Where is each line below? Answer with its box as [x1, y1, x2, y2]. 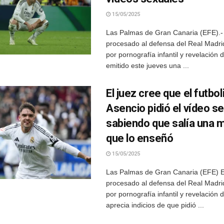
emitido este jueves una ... [106, 61, 189, 69]
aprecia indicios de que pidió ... [106, 201, 204, 209]
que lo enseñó [106, 132, 173, 144]
